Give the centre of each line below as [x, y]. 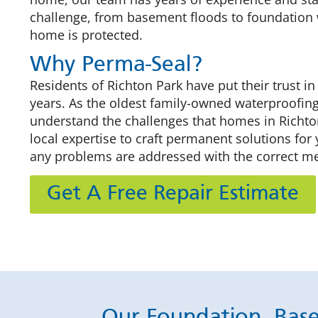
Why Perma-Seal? [116, 65]
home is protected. [86, 34]
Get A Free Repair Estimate [173, 194]
